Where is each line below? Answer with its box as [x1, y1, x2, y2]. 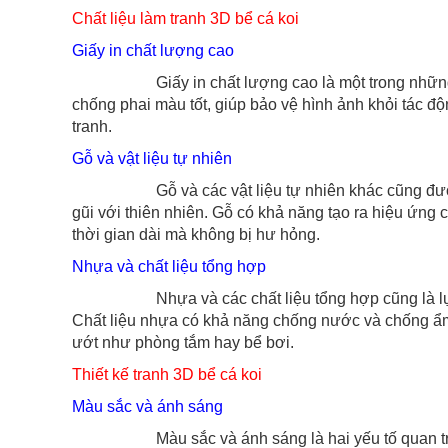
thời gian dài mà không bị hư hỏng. [72, 226, 320, 243]
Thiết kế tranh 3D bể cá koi [72, 366, 262, 383]
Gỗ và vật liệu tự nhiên [72, 150, 232, 167]
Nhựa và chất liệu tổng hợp [72, 258, 266, 275]
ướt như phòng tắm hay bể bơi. [72, 334, 294, 351]
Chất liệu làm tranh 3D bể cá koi [72, 10, 299, 27]
